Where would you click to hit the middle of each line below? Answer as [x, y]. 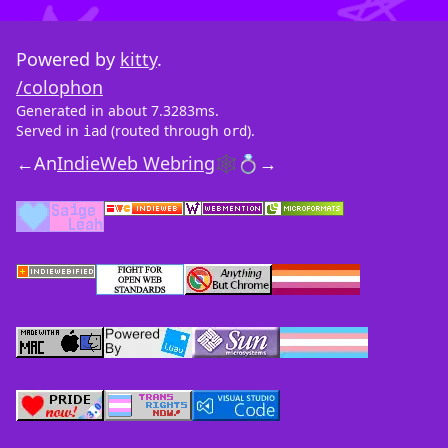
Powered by [68, 59]
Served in [49, 131]
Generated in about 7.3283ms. [117, 111]
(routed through [165, 131]
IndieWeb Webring [136, 163]
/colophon [59, 87]
